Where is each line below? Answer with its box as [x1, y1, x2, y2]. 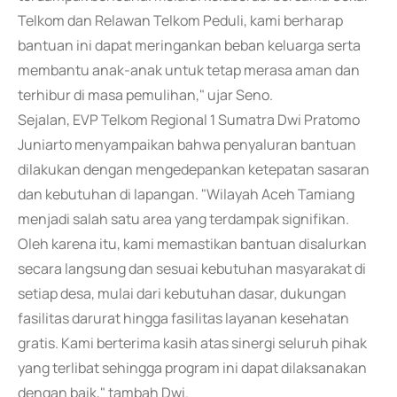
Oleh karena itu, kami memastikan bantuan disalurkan [18, 234, 367, 253]
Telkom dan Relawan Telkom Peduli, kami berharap [18, 11, 343, 30]
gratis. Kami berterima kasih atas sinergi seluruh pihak [18, 333, 367, 353]
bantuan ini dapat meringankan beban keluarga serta [18, 35, 361, 55]
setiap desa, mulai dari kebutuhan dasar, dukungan [18, 284, 346, 303]
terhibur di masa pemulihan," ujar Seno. [18, 85, 273, 105]
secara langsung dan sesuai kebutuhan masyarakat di [18, 259, 366, 278]
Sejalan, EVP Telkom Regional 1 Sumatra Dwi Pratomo [18, 110, 360, 129]
